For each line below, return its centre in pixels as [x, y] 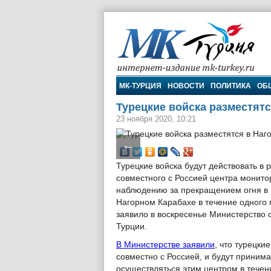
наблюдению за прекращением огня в [192, 190]
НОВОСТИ [186, 86]
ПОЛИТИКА [231, 86]
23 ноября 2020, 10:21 [156, 119]
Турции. [132, 227]
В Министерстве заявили [165, 245]
